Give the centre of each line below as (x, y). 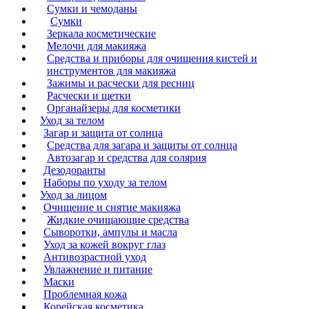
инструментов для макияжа (111, 70)
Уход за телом (72, 120)
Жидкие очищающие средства (118, 219)
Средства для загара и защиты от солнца (142, 145)
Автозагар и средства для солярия (127, 157)
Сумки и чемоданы (92, 8)
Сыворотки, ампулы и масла (110, 232)
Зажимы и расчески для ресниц (121, 83)
